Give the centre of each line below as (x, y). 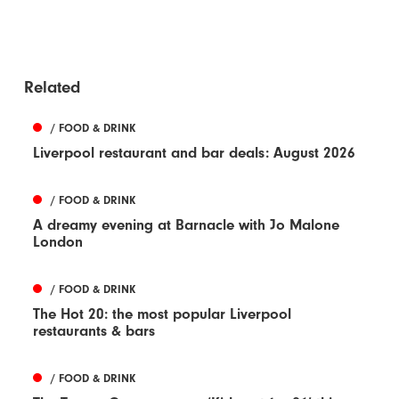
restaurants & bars (94, 330)
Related (53, 87)
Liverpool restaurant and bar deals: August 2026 (195, 152)
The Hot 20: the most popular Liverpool (163, 313)
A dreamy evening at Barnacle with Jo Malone (187, 224)
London (58, 241)
